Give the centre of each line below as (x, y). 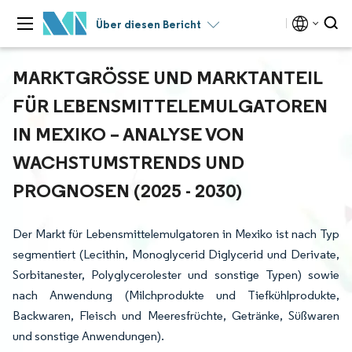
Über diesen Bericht (148, 24)
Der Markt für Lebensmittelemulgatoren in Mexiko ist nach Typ (176, 234)
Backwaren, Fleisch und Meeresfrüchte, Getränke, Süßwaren (176, 315)
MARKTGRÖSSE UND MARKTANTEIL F (167, 77)
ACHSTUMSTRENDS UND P (128, 162)
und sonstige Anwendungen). (88, 336)
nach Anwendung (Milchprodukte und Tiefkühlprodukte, (176, 295)
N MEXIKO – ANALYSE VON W (128, 134)
